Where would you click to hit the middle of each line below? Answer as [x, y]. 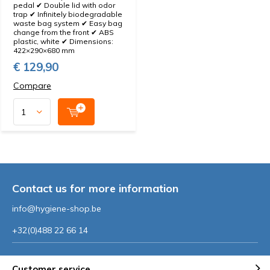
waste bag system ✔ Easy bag [68, 23]
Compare [32, 86]
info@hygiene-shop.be [57, 209]
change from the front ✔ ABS [64, 32]
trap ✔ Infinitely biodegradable [68, 14]
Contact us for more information [95, 188]
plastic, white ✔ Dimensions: [63, 41]
